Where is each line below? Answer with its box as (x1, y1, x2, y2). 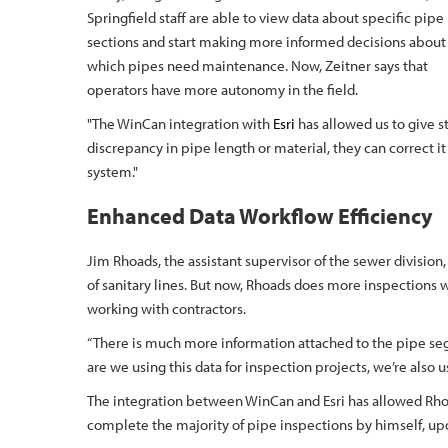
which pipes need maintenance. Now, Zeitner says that (87, 56, 428, 75)
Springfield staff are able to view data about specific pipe (87, 8, 444, 27)
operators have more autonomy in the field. (87, 80, 358, 99)
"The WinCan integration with (87, 114, 273, 133)
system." (87, 162, 141, 181)
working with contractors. (87, 299, 246, 318)
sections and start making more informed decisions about (87, 32, 446, 51)
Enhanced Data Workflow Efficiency (87, 202, 433, 230)
